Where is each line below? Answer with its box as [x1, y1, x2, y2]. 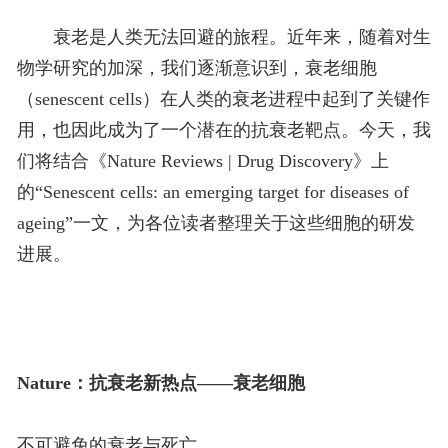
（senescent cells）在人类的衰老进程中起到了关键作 [16, 89, 430, 110]
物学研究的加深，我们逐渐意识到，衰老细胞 [16, 58, 377, 79]
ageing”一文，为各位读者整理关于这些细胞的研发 [16, 213, 415, 234]
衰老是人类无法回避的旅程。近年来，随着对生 [52, 27, 431, 48]
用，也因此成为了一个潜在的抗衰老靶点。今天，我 [16, 120, 431, 141]
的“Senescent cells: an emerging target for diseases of [16, 182, 409, 203]
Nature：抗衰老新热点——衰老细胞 [16, 373, 305, 394]
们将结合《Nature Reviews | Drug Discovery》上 [16, 151, 389, 172]
